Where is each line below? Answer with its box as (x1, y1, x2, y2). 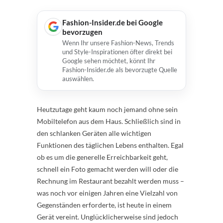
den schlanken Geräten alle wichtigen (37, 128, 151, 137)
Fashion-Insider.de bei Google (62, 17, 163, 27)
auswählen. (62, 74, 94, 83)
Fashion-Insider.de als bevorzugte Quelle (62, 65, 177, 74)
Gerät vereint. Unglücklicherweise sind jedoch (37, 212, 178, 221)
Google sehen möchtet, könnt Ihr (62, 56, 155, 65)
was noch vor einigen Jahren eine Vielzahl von (37, 188, 178, 197)
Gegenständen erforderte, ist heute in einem (37, 200, 172, 209)
